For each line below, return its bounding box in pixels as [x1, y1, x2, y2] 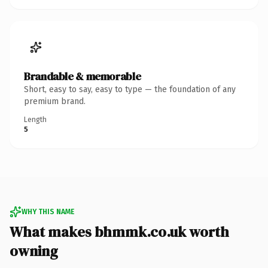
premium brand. [24, 96, 86, 106]
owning [10, 240, 58, 261]
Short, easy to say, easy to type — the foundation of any [24, 84, 236, 95]
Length [24, 115, 47, 124]
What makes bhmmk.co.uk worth [10, 221, 229, 242]
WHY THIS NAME [22, 207, 74, 216]
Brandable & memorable [24, 68, 141, 84]
